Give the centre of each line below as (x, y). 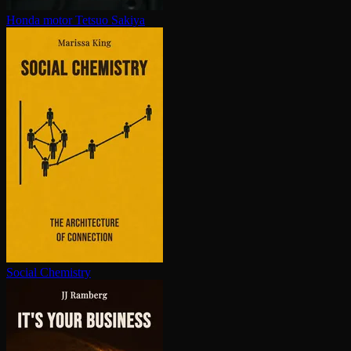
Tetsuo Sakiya (110, 20)
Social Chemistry (49, 273)
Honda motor (39, 20)
